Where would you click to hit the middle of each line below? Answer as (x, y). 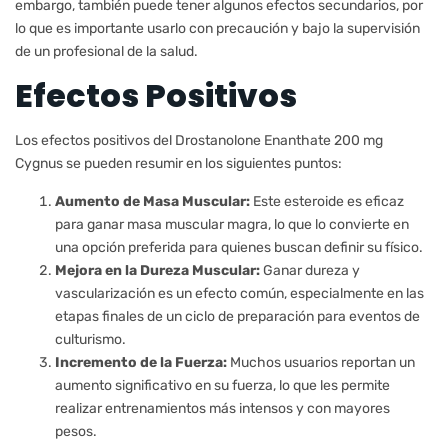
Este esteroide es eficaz (327, 201)
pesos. (76, 431)
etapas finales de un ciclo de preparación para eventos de (237, 316)
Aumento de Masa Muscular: (152, 201)
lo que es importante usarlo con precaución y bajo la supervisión (217, 28)
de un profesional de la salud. (106, 51)
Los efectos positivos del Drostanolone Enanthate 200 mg (199, 140)
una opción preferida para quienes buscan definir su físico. (239, 247)
